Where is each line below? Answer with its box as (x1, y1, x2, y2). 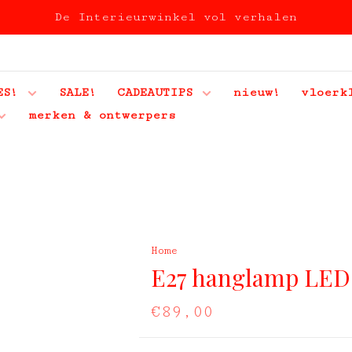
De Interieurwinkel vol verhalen (55, 10, 297, 24)
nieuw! (233, 86, 280, 99)
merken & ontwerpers (28, 108, 176, 122)
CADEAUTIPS (117, 86, 192, 99)
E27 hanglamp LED (150, 262, 350, 293)
